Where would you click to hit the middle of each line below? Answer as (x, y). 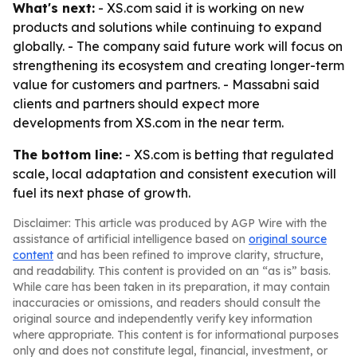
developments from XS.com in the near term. (148, 123)
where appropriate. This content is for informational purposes (176, 335)
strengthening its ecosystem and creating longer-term (178, 65)
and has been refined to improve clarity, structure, (188, 255)
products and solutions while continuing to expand (167, 27)
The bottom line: (67, 155)
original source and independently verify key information (163, 319)
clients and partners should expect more (136, 104)
